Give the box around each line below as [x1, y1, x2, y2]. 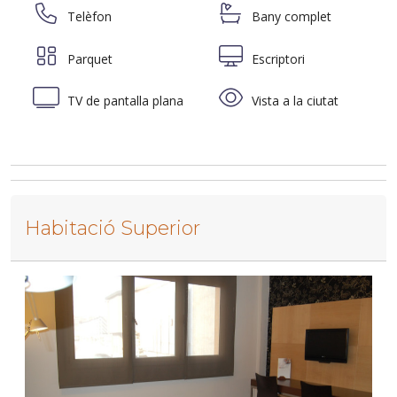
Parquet [64, 50, 113, 67]
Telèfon [64, 7, 112, 25]
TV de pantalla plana [64, 92, 183, 110]
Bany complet [248, 7, 331, 25]
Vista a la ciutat [248, 92, 339, 110]
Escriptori [248, 50, 305, 67]
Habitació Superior [25, 215, 200, 239]
